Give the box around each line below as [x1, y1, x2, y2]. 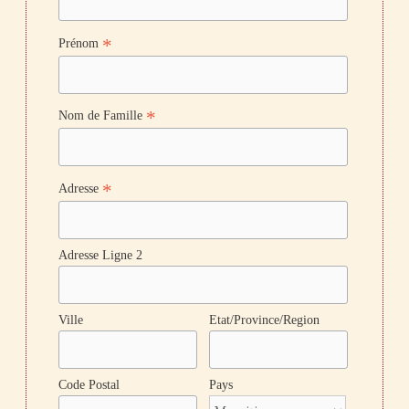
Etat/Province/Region [209, 313, 320, 328]
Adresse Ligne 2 [58, 248, 143, 263]
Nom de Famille [58, 109, 147, 123]
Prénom [58, 36, 103, 50]
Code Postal [58, 378, 121, 393]
